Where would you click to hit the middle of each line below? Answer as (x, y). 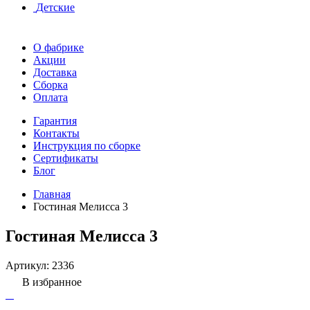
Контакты (56, 133)
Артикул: (29, 265)
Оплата (51, 97)
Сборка (51, 85)
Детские (55, 7)
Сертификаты (66, 158)
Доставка (55, 72)
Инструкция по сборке (87, 146)
